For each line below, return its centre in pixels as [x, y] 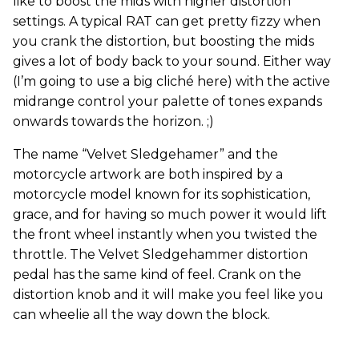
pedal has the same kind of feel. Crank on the [157, 274]
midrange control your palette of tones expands [167, 101]
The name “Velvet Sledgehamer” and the [145, 154]
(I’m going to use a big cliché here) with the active [171, 81]
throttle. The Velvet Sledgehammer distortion [160, 254]
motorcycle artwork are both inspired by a [148, 174]
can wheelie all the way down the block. [141, 314]
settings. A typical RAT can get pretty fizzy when [167, 21]
